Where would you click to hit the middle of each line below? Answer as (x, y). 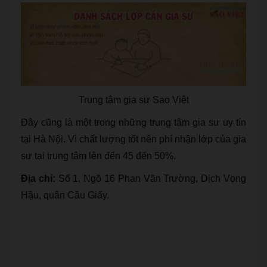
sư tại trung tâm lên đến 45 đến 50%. (98, 156)
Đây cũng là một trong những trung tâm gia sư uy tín (133, 123)
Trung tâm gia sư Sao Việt (133, 100)
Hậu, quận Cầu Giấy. (65, 195)
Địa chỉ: (38, 179)
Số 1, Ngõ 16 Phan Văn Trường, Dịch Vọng (151, 179)
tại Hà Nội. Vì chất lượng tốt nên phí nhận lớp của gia (133, 139)
